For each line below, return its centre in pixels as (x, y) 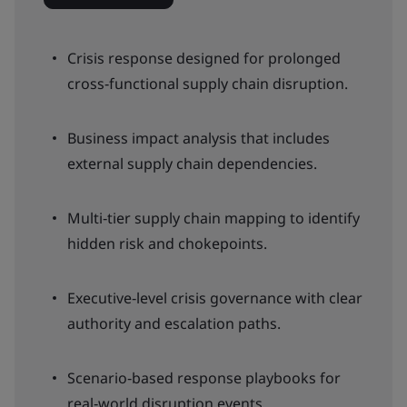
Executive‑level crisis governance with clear (215, 298)
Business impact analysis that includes (199, 138)
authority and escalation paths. (174, 323)
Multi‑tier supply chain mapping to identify (213, 218)
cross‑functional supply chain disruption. (208, 84)
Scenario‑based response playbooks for (204, 378)
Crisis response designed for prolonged (204, 58)
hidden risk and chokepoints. (167, 243)
